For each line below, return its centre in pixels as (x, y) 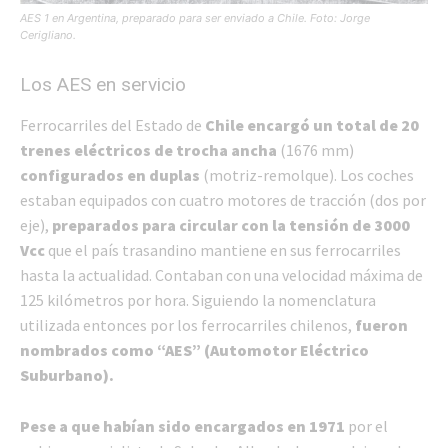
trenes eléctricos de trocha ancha (150, 149)
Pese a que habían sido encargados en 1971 (182, 425)
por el (366, 425)
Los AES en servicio (103, 84)
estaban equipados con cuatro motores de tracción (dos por (223, 199)
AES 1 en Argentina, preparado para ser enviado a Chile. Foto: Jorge (195, 17)
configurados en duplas (110, 174)
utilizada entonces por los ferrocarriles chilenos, (187, 324)
